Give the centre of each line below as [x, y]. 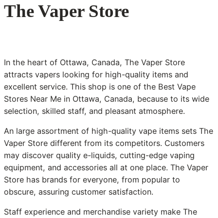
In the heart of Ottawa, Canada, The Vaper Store [94, 62]
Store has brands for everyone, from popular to [92, 179]
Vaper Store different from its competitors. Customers [104, 143]
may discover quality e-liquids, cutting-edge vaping [99, 155]
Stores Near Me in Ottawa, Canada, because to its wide [107, 99]
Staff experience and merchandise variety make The [100, 212]
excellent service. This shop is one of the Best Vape [100, 86]
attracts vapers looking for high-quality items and [96, 74]
